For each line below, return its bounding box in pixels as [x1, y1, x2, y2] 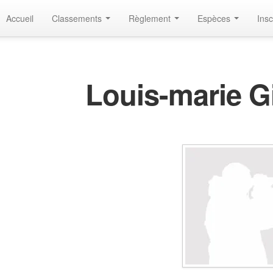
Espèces [197, 12, 233, 24]
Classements [52, 12, 104, 24]
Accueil [6, 12, 34, 24]
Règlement [129, 12, 173, 24]
